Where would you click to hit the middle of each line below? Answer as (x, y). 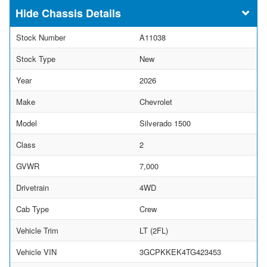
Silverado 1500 (165, 123)
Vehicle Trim (37, 230)
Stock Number (41, 37)
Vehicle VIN (36, 252)
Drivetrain (32, 187)
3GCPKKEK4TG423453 (180, 252)
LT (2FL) (154, 230)
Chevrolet (156, 101)
